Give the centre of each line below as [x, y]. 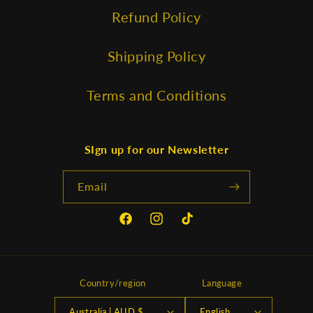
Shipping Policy [156, 56]
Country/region [113, 283]
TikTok [200, 230]
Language [221, 283]
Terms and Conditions [156, 95]
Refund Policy [156, 17]
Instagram [180, 230]
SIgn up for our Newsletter [156, 149]
